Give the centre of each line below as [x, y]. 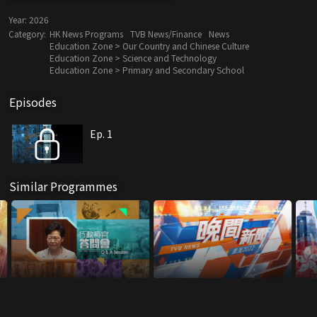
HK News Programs [86, 34]
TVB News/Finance [166, 34]
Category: [27, 34]
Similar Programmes [63, 186]
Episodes [33, 102]
